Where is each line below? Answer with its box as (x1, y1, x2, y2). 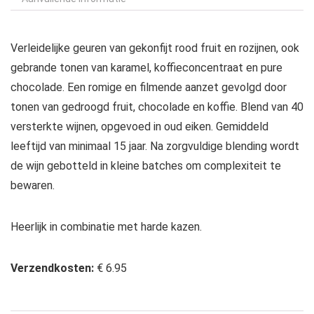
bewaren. (11, 179, 55, 192)
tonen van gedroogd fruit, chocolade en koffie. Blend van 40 (11, 100, 303, 114)
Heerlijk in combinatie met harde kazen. (11, 220, 202, 233)
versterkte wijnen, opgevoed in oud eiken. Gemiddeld (11, 120, 268, 133)
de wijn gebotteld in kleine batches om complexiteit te (11, 159, 281, 172)
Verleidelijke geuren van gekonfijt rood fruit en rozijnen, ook (11, 41, 299, 55)
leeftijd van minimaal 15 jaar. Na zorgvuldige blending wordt (11, 139, 299, 153)
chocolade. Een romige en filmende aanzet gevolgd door (11, 81, 287, 94)
